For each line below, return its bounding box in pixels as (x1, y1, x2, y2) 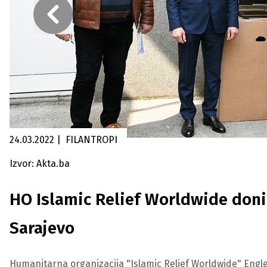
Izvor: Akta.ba (10, 158, 70, 169)
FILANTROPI (66, 134, 117, 145)
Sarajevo (10, 218, 74, 238)
